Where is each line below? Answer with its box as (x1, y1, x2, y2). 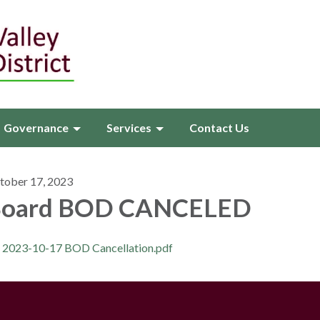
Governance (4, 121, 69, 134)
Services (106, 121, 151, 134)
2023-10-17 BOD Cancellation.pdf (2, 241, 173, 254)
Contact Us (189, 121, 249, 134)
